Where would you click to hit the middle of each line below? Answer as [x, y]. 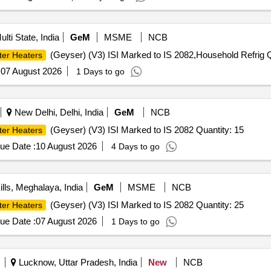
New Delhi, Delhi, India [57, 112]
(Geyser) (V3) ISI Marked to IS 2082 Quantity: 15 [145, 130]
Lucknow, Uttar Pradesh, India [77, 262]
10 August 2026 [66, 146]
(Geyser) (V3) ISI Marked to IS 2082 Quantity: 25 [145, 205]
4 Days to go [135, 146]
